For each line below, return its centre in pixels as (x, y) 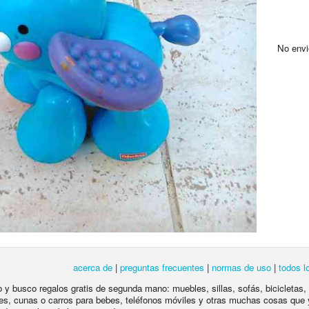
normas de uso (241, 268)
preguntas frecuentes (162, 268)
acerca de (93, 268)
